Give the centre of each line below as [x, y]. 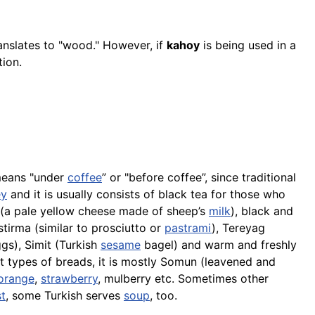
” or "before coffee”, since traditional [199, 178]
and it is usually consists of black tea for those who [146, 194]
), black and [262, 211]
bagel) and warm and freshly [219, 245]
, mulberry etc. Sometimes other [183, 279]
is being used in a [248, 45]
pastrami [188, 228]
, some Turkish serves [65, 296]
